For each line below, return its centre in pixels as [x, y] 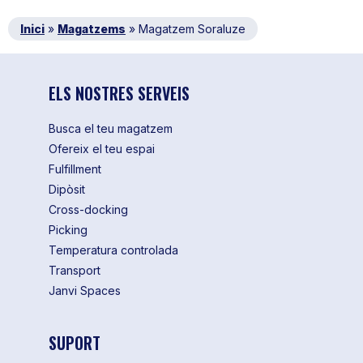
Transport [74, 271]
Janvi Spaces [84, 291]
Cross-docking [88, 210]
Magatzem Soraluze [192, 29]
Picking [68, 230]
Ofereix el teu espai [101, 149]
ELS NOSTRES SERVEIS [119, 94]
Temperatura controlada [113, 250]
